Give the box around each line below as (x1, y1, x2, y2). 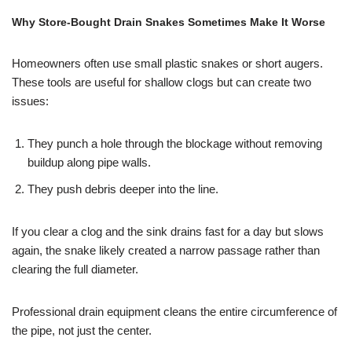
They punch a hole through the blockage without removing (27, 137, 322, 151)
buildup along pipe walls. (27, 156, 151, 170)
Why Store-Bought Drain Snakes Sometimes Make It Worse (12, 16, 325, 29)
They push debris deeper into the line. (27, 182, 218, 196)
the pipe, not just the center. (12, 324, 152, 338)
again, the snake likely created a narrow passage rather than (12, 244, 320, 258)
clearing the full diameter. (12, 262, 138, 277)
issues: (12, 94, 49, 108)
